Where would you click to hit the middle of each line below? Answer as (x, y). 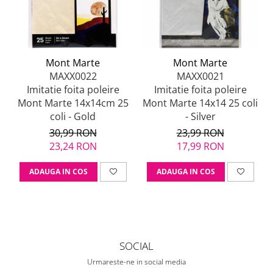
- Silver (200, 117)
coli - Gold (73, 117)
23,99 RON (200, 133)
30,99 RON (73, 133)
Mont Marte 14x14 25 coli (200, 103)
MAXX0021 (200, 76)
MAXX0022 (73, 76)
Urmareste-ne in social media (136, 262)
